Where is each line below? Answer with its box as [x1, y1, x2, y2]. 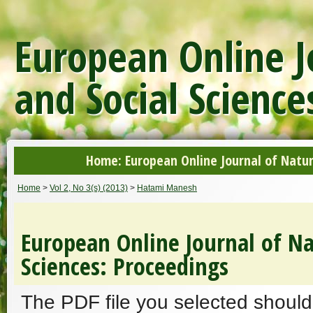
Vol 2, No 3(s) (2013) [50, 183, 128, 193]
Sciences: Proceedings [21, 249, 228, 282]
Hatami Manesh [137, 183, 197, 193]
